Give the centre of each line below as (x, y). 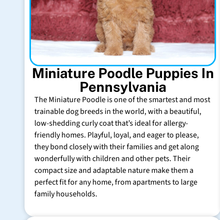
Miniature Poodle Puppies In (123, 73)
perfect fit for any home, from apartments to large (116, 182)
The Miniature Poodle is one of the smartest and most (122, 99)
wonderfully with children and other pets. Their (112, 158)
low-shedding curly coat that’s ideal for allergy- (111, 123)
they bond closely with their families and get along (117, 147)
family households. (66, 194)
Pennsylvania (123, 86)
